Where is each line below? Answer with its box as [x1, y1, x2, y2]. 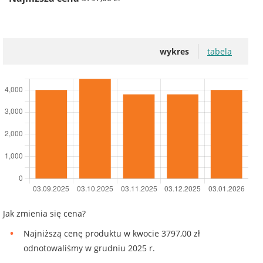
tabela [207, 45, 232, 57]
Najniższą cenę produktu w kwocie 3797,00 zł [23, 227, 200, 239]
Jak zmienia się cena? [3, 207, 86, 219]
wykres [160, 45, 189, 57]
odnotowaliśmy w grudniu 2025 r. [23, 242, 155, 254]
